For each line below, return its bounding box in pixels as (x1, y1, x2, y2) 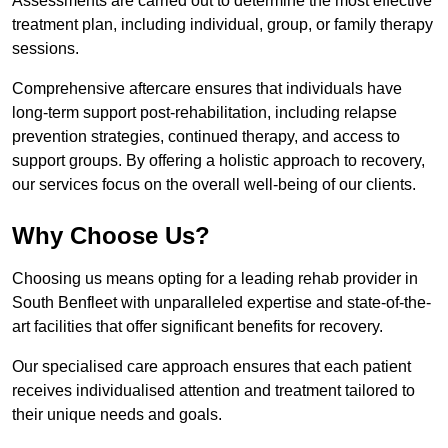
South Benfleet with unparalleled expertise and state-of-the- (12, 294, 431, 312)
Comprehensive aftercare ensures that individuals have (12, 80, 402, 98)
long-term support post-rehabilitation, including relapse (12, 104, 397, 122)
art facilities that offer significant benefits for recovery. (12, 318, 383, 336)
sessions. (12, 40, 79, 58)
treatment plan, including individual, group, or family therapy (12, 16, 433, 34)
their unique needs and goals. (12, 406, 226, 424)
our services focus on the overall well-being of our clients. (12, 176, 416, 194)
